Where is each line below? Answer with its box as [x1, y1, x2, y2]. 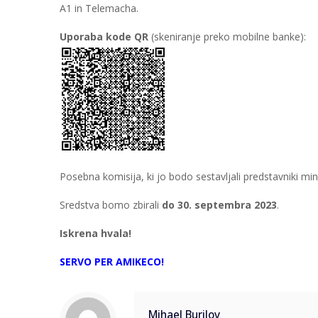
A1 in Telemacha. [60, 1, 138, 15]
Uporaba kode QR [60, 30, 148, 43]
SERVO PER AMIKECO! [60, 255, 164, 268]
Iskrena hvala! [60, 226, 131, 240]
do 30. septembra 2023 [162, 198, 277, 212]
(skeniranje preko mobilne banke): [148, 30, 306, 43]
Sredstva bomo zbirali [60, 198, 162, 212]
